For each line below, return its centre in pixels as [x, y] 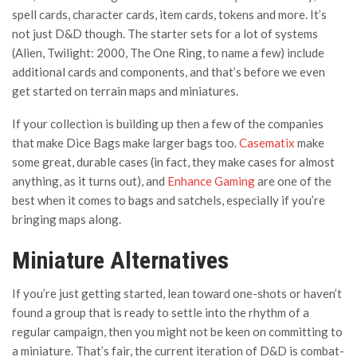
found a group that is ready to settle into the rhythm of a [161, 313]
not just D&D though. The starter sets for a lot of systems [165, 34]
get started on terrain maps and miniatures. [125, 91]
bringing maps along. [67, 220]
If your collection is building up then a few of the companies [168, 124]
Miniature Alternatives [120, 261]
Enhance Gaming [211, 181]
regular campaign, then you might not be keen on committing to [177, 332]
